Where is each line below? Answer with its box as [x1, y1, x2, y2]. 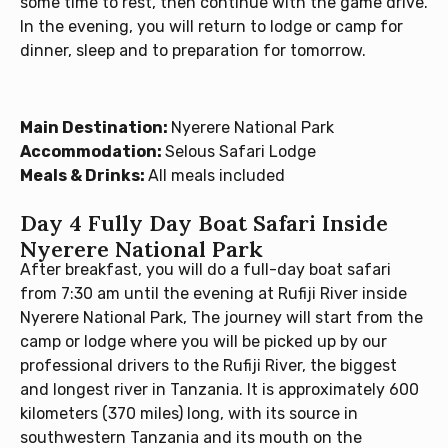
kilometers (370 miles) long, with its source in [20, 404, 358, 424]
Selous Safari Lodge [165, 141, 316, 161]
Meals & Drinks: [20, 165, 148, 185]
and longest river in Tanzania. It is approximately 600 [20, 380, 419, 400]
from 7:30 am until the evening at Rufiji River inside [20, 284, 407, 304]
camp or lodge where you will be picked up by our [20, 332, 387, 352]
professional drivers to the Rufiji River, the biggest [20, 356, 397, 376]
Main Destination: [20, 117, 171, 137]
